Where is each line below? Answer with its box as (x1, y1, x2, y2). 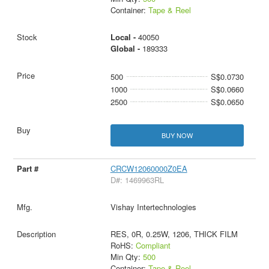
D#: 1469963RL (110, 174, 164, 186)
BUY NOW (161, 130, 193, 140)
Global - (110, 42, 142, 54)
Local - (110, 31, 138, 43)
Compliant (135, 239, 171, 251)
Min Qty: (110, 250, 143, 262)
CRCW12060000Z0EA (110, 162, 187, 174)
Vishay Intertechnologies (110, 201, 196, 213)
